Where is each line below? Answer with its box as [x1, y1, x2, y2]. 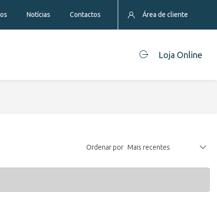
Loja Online [158, 49, 202, 60]
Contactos [70, 11, 101, 18]
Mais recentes [127, 143, 170, 151]
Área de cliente [142, 11, 188, 18]
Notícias [27, 11, 50, 18]
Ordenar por [86, 143, 124, 151]
